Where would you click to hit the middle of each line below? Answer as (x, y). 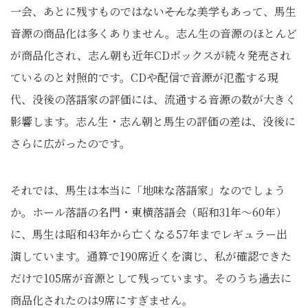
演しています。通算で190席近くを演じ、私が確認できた (151, 256)
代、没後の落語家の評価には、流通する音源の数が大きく (153, 99)
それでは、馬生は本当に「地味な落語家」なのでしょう (148, 190)
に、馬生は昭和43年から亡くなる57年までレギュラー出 (149, 234)
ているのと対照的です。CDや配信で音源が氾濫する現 (144, 77)
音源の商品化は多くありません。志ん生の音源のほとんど (154, 33)
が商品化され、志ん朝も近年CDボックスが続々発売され (151, 55)
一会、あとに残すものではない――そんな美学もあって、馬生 (153, 11)
